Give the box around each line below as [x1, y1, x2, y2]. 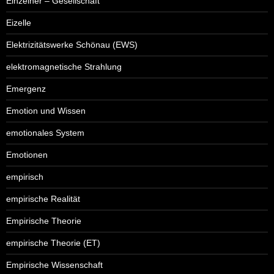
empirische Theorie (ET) [6, 237, 100, 248]
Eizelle [6, 17, 31, 28]
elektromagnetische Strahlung [6, 61, 122, 72]
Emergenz [6, 83, 46, 94]
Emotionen [6, 149, 48, 160]
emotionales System [6, 127, 84, 138]
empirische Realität [6, 193, 80, 204]
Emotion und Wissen [6, 105, 86, 116]
